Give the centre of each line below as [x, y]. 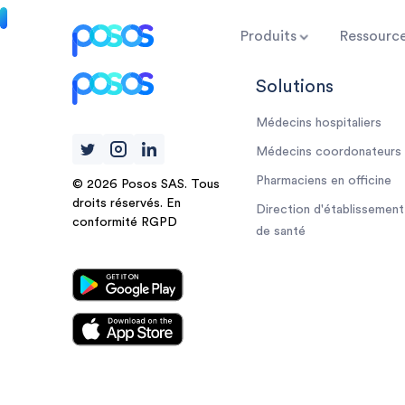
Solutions [294, 87]
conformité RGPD [125, 222]
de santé [280, 231]
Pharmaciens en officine [323, 181]
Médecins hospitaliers [318, 123]
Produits [268, 36]
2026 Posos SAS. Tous [153, 184]
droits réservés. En [127, 203]
